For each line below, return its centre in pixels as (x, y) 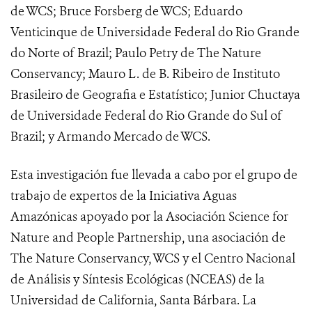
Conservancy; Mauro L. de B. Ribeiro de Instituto (145, 74)
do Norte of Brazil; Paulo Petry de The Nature (136, 53)
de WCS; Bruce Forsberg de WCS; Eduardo (126, 11)
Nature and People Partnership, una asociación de (148, 238)
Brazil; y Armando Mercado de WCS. (110, 137)
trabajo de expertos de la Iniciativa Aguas (124, 196)
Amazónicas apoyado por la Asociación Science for (149, 217)
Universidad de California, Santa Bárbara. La (133, 301)
